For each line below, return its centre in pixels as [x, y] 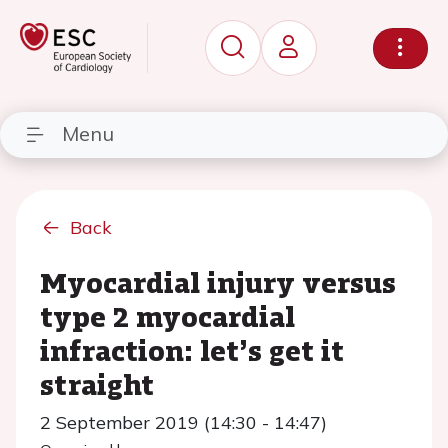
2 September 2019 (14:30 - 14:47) [183, 422]
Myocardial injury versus [218, 282]
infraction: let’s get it [192, 350]
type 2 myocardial [167, 316]
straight [97, 384]
